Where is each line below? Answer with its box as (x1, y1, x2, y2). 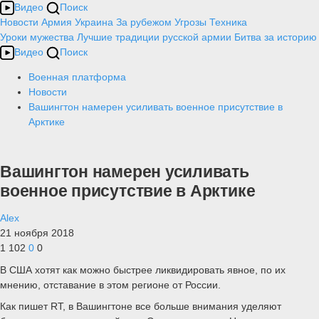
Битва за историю (234, 31, 317, 43)
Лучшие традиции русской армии (77, 31, 231, 43)
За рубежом (116, 16, 172, 28)
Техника (209, 16, 247, 28)
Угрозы (174, 16, 206, 28)
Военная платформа (28, 71, 126, 83)
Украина (75, 16, 113, 28)
